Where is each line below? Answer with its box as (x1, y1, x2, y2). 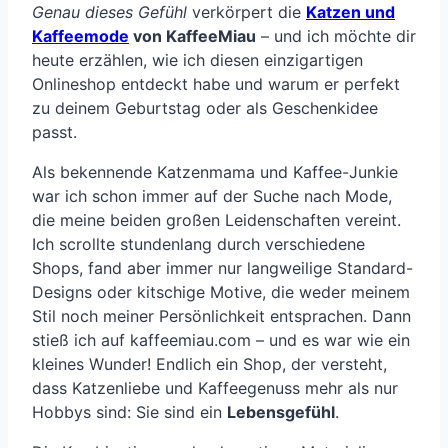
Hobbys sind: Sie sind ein (32, 401, 227, 422)
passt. (32, 121, 77, 142)
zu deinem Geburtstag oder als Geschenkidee (32, 97, 378, 118)
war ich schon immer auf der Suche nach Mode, (32, 185, 392, 206)
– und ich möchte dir (256, 25, 416, 46)
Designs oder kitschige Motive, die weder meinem (32, 281, 410, 302)
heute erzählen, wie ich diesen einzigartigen (32, 49, 363, 70)
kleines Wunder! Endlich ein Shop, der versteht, (32, 353, 387, 374)
